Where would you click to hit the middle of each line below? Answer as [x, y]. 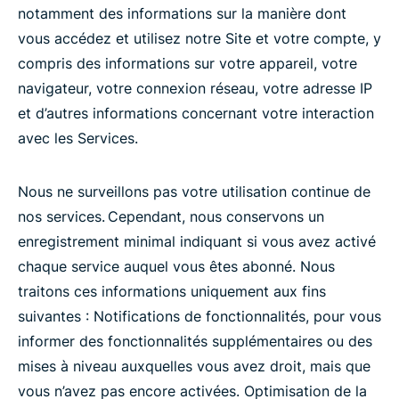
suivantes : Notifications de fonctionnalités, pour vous [199, 316]
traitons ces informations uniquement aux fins [172, 291]
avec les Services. [78, 138]
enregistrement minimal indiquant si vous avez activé [197, 241]
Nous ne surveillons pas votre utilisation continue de [194, 191]
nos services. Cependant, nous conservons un [171, 216]
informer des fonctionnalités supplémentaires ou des [195, 341]
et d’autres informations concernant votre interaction [196, 113]
